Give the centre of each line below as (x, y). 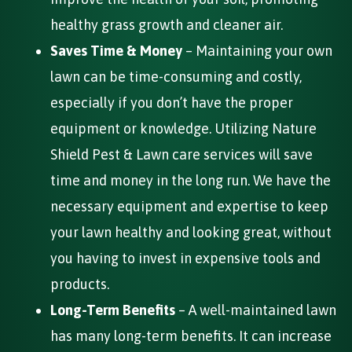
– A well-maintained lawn (256, 310)
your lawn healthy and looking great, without (191, 232)
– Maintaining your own (257, 50)
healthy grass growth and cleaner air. (167, 24)
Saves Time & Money (116, 50)
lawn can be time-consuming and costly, (176, 76)
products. (80, 284)
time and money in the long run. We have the (191, 180)
